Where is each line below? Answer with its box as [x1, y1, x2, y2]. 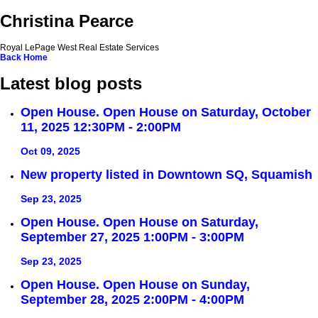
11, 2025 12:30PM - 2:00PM [21, 120, 181, 135]
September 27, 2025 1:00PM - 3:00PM [21, 230, 244, 245]
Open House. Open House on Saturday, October [21, 105, 311, 120]
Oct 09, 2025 [21, 146, 80, 158]
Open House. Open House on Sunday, [21, 277, 250, 292]
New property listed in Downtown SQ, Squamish [21, 168, 312, 182]
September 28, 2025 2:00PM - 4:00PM [21, 292, 244, 307]
